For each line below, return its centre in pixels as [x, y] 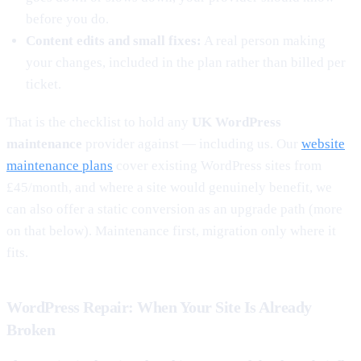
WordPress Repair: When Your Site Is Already [159, 307]
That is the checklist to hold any [99, 122]
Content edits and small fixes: [114, 40]
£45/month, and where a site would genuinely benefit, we [169, 187]
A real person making [263, 40]
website [323, 143]
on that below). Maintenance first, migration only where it [171, 230]
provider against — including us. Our [192, 143]
